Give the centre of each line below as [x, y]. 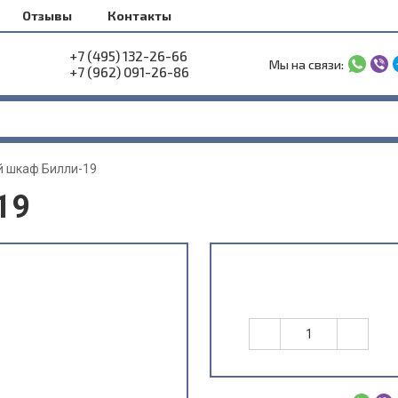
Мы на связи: [306, 64]
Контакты [139, 16]
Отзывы [47, 16]
